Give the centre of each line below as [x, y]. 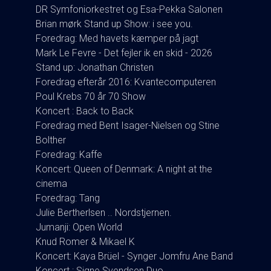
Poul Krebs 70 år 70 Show [91, 96]
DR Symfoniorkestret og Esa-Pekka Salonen [129, 9]
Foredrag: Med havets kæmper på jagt [117, 38]
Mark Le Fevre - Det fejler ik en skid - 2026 [124, 53]
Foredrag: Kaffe [69, 154]
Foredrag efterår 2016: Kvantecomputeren [126, 82]
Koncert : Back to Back [85, 111]
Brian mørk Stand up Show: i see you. [114, 24]
